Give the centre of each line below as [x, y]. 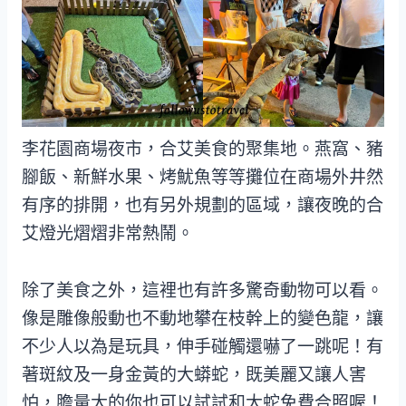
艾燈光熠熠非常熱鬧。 [108, 234]
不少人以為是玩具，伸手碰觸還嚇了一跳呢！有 [203, 347]
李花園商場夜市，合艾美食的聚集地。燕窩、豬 [203, 150]
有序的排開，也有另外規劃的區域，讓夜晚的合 [203, 206]
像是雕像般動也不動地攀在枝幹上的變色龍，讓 [203, 319]
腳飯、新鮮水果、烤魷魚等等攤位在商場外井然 [203, 178]
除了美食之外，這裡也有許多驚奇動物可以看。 [203, 291]
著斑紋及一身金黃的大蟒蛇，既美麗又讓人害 [194, 375]
